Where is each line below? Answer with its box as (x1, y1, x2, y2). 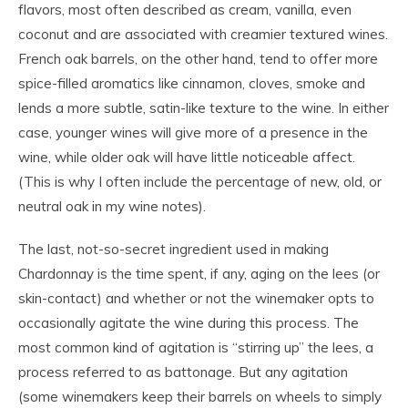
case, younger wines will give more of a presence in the (18, 124, 368, 142)
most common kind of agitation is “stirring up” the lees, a (18, 339, 373, 357)
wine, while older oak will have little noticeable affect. (18, 148, 355, 167)
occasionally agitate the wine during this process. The (18, 314, 359, 332)
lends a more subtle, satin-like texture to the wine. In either (18, 99, 389, 117)
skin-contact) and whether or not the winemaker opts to (18, 290, 374, 308)
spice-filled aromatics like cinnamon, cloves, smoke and (18, 75, 365, 93)
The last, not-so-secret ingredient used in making (18, 240, 329, 259)
